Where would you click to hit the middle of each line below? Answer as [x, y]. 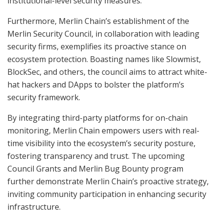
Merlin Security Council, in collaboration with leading [103, 33]
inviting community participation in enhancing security [107, 194]
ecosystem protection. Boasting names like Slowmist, [104, 59]
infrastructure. [34, 207]
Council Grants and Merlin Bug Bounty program [95, 168]
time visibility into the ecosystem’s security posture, [101, 143]
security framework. [44, 97]
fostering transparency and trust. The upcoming [96, 156]
